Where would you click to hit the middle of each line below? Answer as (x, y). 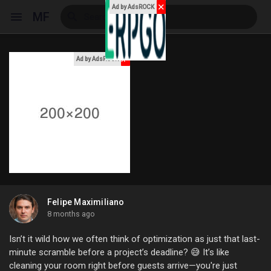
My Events (60, 174)
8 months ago (71, 214)
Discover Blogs (71, 230)
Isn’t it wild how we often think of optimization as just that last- (135, 239)
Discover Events (73, 134)
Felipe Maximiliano (86, 202)
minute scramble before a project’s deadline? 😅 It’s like (119, 252)
